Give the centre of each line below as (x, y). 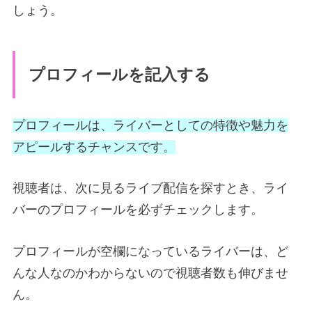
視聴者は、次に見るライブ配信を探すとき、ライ (150, 188)
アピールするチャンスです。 (94, 147)
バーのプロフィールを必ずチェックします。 (138, 210)
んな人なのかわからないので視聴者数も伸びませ (150, 273)
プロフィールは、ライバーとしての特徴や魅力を (150, 125)
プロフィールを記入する (119, 74)
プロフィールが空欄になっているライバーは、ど (150, 252)
